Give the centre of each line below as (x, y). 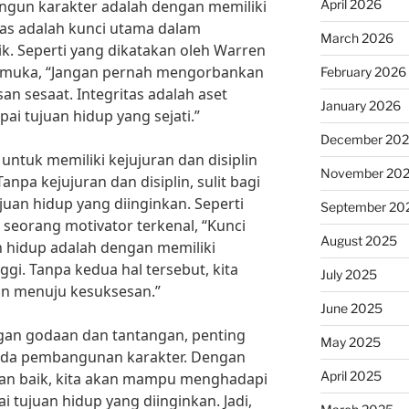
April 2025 (351, 376)
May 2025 (350, 342)
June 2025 (351, 308)
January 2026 (360, 105)
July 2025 (348, 274)
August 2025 (358, 241)
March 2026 (357, 38)
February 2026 (363, 72)
